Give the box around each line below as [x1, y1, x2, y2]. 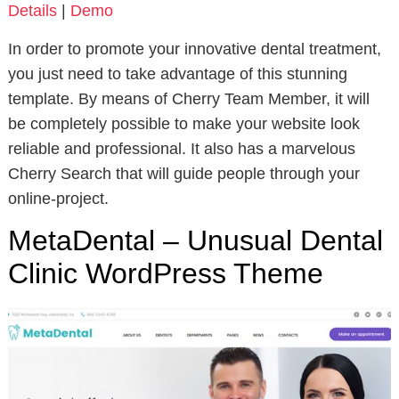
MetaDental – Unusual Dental [7, 224, 383, 256]
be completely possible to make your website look [7, 114, 360, 133]
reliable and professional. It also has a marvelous [7, 139, 355, 158]
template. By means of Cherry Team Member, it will [7, 89, 370, 108]
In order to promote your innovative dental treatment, [7, 39, 381, 58]
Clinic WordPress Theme [7, 256, 323, 289]
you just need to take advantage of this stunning [7, 64, 347, 83]
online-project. [7, 189, 109, 208]
